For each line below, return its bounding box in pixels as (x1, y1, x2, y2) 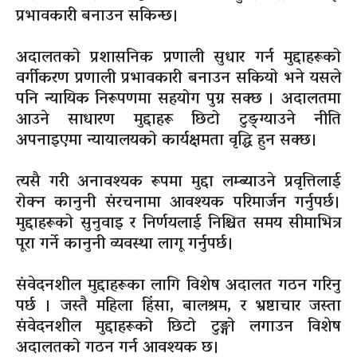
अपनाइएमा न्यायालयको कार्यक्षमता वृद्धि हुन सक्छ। (16, 126, 318, 157)
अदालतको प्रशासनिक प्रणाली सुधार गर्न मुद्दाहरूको (16, 43, 341, 74)
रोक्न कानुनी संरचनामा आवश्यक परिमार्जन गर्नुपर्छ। (16, 188, 341, 219)
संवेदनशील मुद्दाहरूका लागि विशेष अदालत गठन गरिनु (16, 271, 341, 302)
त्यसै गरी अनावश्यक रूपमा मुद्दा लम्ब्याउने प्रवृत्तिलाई (16, 167, 341, 198)
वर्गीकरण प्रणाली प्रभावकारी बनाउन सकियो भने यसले (16, 64, 341, 95)
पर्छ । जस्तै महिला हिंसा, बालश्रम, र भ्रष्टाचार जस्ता (16, 292, 341, 323)
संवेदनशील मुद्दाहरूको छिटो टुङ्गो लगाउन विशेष (16, 312, 341, 343)
